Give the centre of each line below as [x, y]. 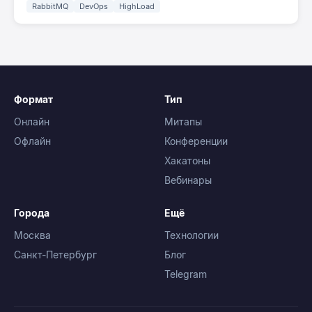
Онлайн [32, 122]
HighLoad [137, 7]
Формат [33, 100]
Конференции [196, 141]
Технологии [192, 235]
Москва [32, 235]
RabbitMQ [50, 7]
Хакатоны [187, 161]
